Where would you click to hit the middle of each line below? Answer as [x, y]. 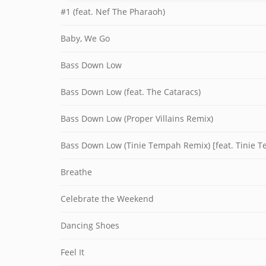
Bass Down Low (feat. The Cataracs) [131, 92]
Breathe [76, 172]
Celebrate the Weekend [107, 199]
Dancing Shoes [90, 225]
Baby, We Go [85, 38]
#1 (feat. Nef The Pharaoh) [113, 12]
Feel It [72, 252]
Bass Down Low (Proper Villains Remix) [137, 118]
